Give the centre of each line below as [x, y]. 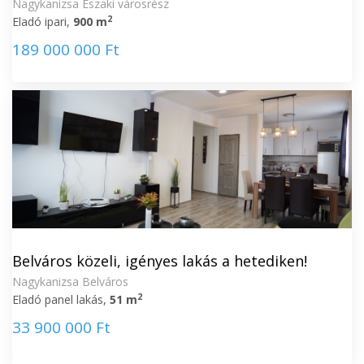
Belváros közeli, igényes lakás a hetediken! [160, 261]
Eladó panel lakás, [61, 299]
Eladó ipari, [43, 22]
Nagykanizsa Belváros [70, 282]
